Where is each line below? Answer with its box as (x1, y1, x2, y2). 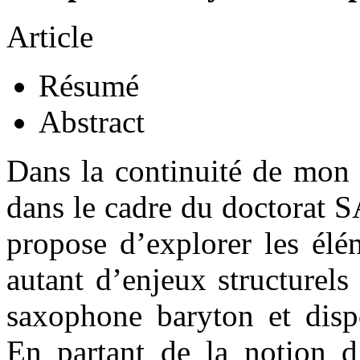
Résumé (39, 67, 139, 103)
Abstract (39, 104, 145, 139)
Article (6, 18, 93, 54)
